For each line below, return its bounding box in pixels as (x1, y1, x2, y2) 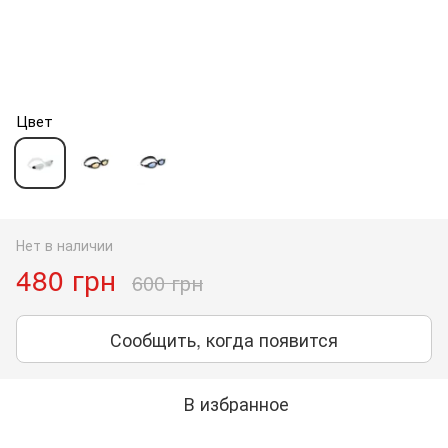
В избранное (183, 389, 289, 416)
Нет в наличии (16, 234, 113, 255)
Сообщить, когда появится (110, 325, 338, 352)
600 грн (132, 267, 203, 297)
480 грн (16, 258, 116, 299)
